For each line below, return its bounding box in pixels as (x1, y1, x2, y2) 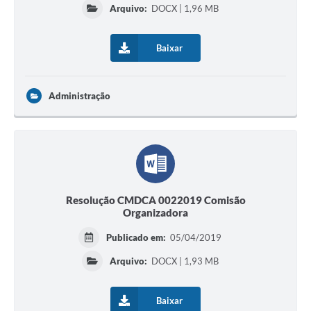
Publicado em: (106, 232, 169, 244)
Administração (49, 90, 110, 102)
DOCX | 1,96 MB (149, 3, 219, 15)
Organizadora (123, 206, 188, 219)
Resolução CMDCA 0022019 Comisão (65, 194, 246, 207)
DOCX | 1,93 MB (149, 255, 219, 267)
